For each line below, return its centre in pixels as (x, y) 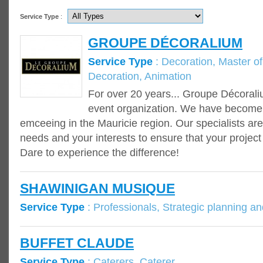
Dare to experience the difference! (100, 152)
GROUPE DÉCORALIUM (165, 43)
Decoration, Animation (140, 76)
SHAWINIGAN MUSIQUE (97, 188)
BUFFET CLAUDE (77, 243)
